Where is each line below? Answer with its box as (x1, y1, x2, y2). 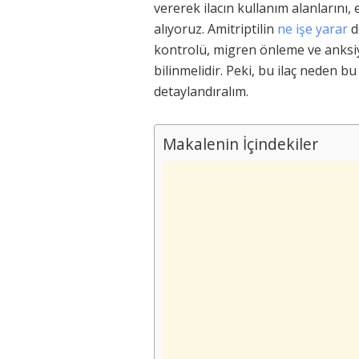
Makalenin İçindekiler (163, 132, 318, 155)
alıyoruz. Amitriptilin (154, 19, 277, 38)
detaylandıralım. (154, 82, 248, 100)
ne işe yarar (277, 19, 348, 38)
